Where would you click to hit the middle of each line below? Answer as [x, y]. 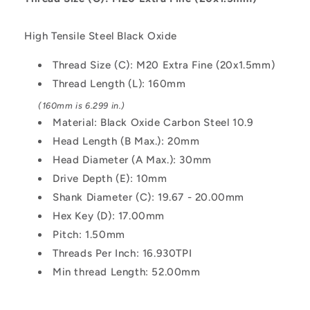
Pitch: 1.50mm [89, 234]
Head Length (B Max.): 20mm [126, 141]
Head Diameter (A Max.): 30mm [132, 159]
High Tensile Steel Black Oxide [101, 36]
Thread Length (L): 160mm [119, 83]
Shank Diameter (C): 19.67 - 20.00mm [148, 197]
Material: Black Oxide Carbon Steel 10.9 [153, 122]
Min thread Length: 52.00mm [127, 272]
